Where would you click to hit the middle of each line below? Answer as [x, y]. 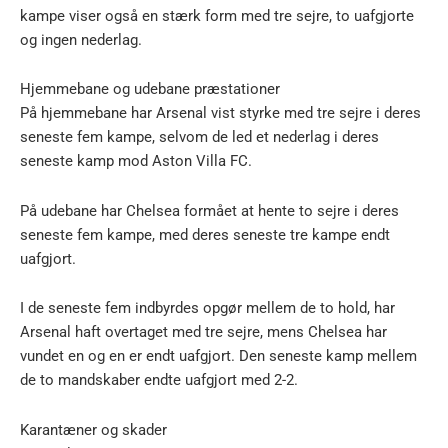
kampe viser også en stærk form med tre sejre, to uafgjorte [217, 15]
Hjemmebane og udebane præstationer [150, 89]
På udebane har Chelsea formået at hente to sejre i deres [209, 210]
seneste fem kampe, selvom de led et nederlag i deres [199, 137]
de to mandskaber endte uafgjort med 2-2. [159, 380]
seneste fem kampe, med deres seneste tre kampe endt [205, 234]
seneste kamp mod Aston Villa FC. [136, 161]
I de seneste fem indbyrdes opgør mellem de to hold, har [207, 308]
